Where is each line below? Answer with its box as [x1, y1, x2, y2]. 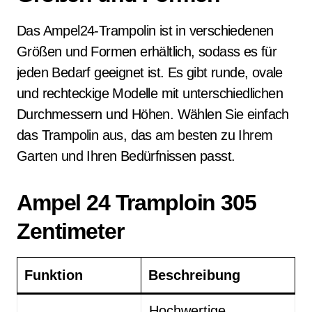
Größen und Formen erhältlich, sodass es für [17, 44, 277, 59]
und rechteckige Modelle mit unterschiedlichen [17, 86, 283, 101]
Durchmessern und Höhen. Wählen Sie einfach [17, 107, 289, 122]
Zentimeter [17, 219, 124, 244]
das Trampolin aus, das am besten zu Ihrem [17, 127, 273, 143]
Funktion [24, 267, 83, 283]
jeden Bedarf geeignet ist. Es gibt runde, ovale [17, 65, 283, 80]
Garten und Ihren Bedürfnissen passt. [17, 148, 235, 164]
